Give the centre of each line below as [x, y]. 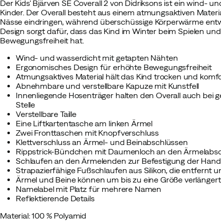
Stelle [26, 105]
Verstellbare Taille [46, 114]
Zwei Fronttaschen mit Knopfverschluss [88, 133]
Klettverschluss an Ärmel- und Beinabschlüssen [102, 142]
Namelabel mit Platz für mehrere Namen [89, 189]
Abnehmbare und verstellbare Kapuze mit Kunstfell [108, 86]
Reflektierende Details [55, 198]
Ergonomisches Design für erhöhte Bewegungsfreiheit [114, 67]
